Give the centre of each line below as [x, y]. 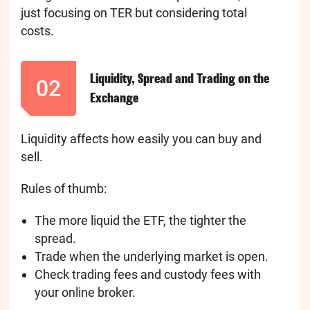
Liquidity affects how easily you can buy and [141, 138]
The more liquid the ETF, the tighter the [140, 220]
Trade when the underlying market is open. [152, 256]
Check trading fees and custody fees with [148, 274]
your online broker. [85, 292]
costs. [37, 30]
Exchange [114, 98]
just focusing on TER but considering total [134, 12]
